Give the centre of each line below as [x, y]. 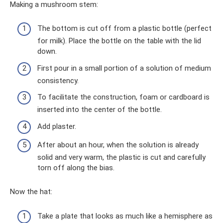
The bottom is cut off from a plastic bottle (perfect [124, 29]
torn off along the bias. [76, 168]
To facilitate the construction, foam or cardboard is [123, 97]
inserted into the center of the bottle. [100, 110]
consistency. [58, 80]
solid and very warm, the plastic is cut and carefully [121, 158]
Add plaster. [57, 126]
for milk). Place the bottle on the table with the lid [119, 41]
